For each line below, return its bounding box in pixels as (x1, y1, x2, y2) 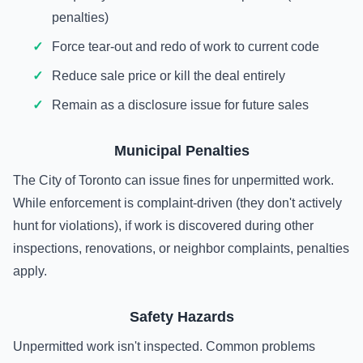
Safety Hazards (129, 309, 234, 325)
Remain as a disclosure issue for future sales (52, 98, 309, 112)
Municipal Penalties (113, 143, 250, 159)
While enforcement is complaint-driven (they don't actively (13, 196, 342, 210)
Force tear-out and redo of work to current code (52, 40, 319, 53)
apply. (13, 264, 47, 278)
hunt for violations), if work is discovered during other (13, 219, 314, 233)
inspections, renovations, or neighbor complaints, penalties (13, 241, 349, 255)
